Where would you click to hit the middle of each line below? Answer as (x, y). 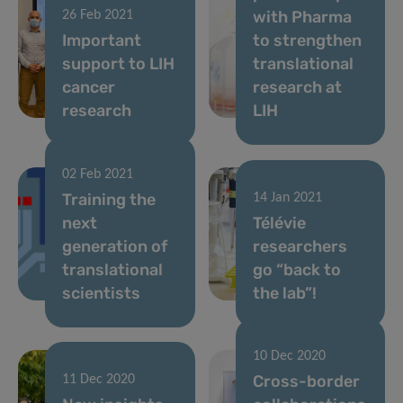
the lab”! (284, 293)
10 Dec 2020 (289, 357)
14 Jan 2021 (287, 197)
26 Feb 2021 (98, 16)
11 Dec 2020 (99, 380)
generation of (115, 246)
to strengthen (307, 41)
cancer (89, 88)
